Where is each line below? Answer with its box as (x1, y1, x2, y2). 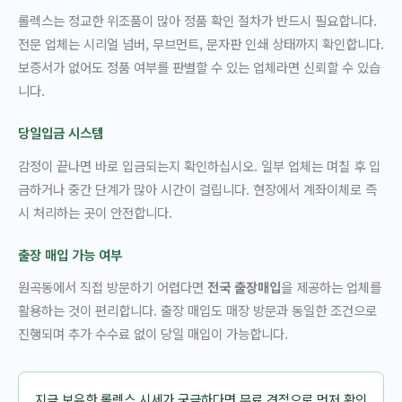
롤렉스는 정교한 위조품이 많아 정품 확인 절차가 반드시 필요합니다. (18, 11, 377, 31)
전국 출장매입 (207, 277, 281, 297)
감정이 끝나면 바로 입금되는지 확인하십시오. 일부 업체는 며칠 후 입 (18, 155, 380, 175)
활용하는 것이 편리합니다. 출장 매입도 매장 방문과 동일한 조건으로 (18, 301, 377, 320)
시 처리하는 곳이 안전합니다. (18, 202, 172, 222)
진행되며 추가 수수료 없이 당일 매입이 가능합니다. (18, 324, 288, 344)
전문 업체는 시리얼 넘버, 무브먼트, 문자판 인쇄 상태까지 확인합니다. (18, 34, 384, 54)
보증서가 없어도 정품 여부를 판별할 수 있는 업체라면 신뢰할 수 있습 (18, 57, 380, 77)
